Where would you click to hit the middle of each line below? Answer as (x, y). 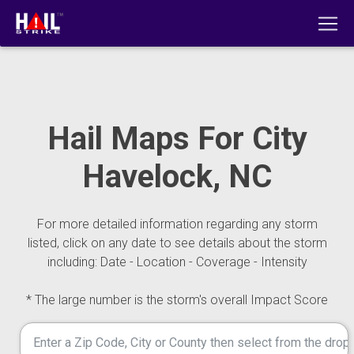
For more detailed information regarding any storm (177, 224)
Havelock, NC (177, 177)
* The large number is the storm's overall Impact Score (177, 300)
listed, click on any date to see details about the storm (177, 243)
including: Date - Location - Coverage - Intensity (177, 262)
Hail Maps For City (177, 139)
